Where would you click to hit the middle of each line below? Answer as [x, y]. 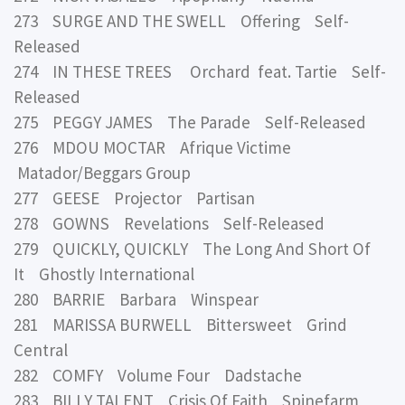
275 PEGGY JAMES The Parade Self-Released [190, 122]
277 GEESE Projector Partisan [134, 198]
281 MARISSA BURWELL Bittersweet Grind [180, 324]
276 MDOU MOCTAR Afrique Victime [156, 147]
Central [41, 349]
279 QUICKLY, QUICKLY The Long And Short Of [192, 248]
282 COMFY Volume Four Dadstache [158, 375]
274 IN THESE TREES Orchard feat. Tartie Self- [200, 71]
